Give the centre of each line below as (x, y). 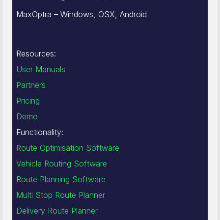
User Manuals (41, 69)
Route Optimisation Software (68, 148)
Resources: (36, 53)
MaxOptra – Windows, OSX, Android (82, 14)
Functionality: (40, 132)
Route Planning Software (61, 179)
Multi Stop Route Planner (61, 195)
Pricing (28, 100)
